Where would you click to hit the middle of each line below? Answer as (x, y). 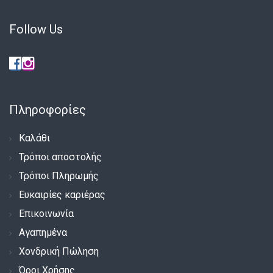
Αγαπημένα (43, 232)
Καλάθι (34, 138)
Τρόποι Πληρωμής (59, 175)
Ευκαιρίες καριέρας (62, 194)
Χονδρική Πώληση (59, 251)
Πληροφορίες (48, 109)
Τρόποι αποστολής (60, 157)
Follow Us (36, 29)
